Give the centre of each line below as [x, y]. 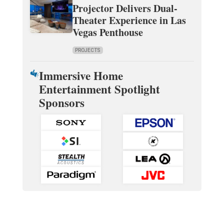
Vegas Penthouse [107, 32]
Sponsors [61, 103]
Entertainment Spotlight [99, 89]
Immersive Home [81, 76]
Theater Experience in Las [129, 20]
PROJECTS [87, 50]
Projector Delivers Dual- [125, 8]
